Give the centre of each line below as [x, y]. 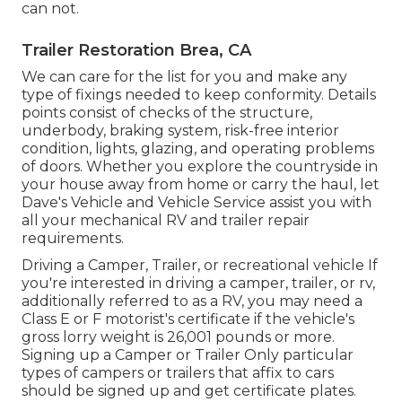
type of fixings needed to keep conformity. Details [199, 94]
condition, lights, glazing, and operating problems [198, 148]
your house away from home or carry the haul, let [201, 184]
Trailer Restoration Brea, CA [136, 50]
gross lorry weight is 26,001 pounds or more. [178, 336]
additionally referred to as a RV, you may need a [192, 301]
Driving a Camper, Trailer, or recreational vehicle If [200, 265]
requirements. [73, 238]
